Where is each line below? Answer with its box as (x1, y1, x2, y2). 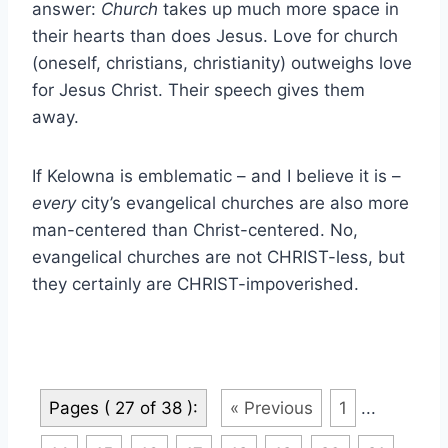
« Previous (229, 397, 313, 418)
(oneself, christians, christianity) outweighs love (32, 52, 412, 73)
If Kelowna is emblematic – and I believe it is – (32, 165, 401, 186)
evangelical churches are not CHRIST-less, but (32, 246, 405, 267)
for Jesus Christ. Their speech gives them (32, 79, 365, 100)
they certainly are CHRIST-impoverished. (32, 273, 359, 294)
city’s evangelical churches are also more (81, 192, 409, 213)
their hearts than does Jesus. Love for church (32, 25, 398, 46)
